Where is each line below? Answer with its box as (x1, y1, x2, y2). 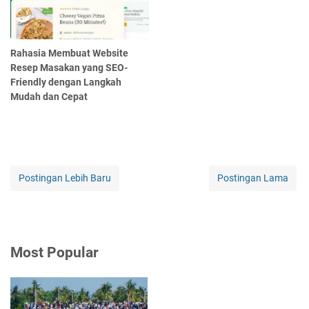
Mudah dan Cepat (10, 91, 88, 103)
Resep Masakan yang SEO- (10, 62, 128, 74)
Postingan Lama (217, 172, 288, 184)
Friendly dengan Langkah (10, 77, 121, 88)
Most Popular (10, 244, 99, 261)
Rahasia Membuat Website (10, 48, 128, 59)
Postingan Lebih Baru (19, 172, 111, 184)
